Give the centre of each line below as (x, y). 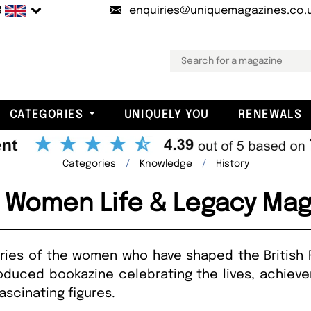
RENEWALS (270, 115)
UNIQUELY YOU (166, 115)
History (232, 163)
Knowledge (166, 163)
